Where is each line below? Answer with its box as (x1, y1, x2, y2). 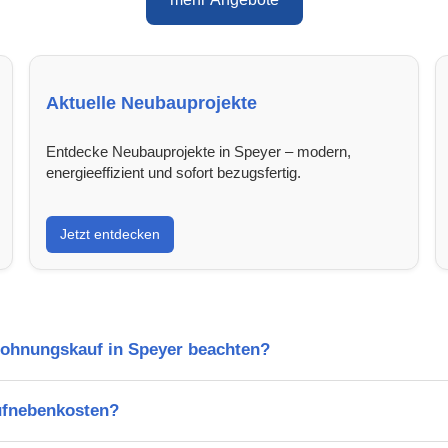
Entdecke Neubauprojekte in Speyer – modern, (46, 142, 352, 160)
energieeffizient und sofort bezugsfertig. (46, 163, 302, 181)
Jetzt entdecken (60, 225, 161, 242)
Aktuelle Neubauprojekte (46, 92, 258, 113)
